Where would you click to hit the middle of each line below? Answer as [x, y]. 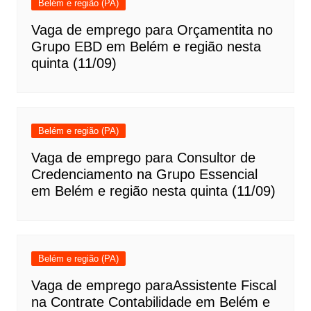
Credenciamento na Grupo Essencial [144, 175]
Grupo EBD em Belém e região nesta [146, 47]
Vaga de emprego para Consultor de [143, 158]
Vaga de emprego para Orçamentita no [152, 30]
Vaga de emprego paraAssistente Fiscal [153, 286]
